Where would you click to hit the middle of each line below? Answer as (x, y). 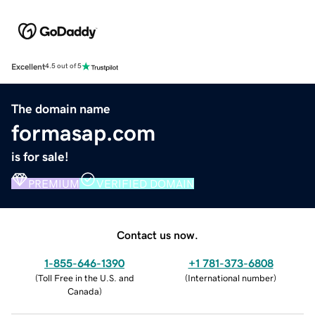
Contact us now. (157, 234)
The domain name (61, 109)
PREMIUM (54, 183)
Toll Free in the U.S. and (86, 278)
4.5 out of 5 (63, 66)
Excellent (28, 66)
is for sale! (40, 156)
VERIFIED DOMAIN (145, 183)
